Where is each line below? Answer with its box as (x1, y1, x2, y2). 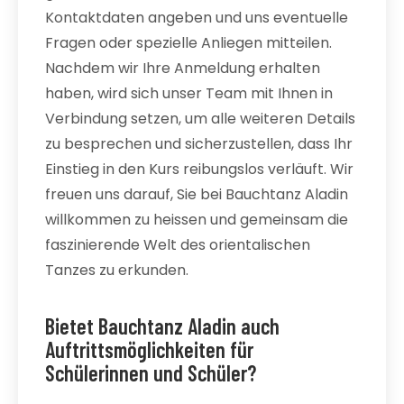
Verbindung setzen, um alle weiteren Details (45, 108, 355, 129)
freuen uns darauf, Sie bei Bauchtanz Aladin (45, 184, 348, 205)
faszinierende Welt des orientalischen (45, 234, 310, 255)
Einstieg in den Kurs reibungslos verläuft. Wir (45, 159, 353, 179)
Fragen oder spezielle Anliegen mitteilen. (45, 32, 332, 53)
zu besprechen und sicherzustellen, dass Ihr (45, 133, 353, 154)
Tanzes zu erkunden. (45, 260, 188, 280)
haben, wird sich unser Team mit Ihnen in (45, 83, 333, 104)
